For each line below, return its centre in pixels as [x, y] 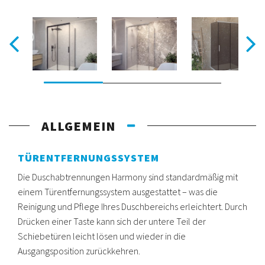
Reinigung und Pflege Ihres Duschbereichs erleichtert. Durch [132, 206]
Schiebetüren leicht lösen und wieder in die [102, 236]
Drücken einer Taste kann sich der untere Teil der [112, 221]
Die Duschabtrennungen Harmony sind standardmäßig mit [128, 177]
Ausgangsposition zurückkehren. [79, 251]
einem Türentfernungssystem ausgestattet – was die [118, 191]
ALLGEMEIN [78, 126]
